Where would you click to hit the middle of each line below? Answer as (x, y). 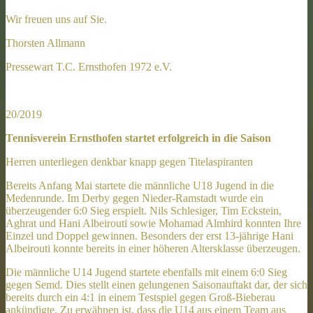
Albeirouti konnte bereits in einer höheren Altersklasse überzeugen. (153, 248)
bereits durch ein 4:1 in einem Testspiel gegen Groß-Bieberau (140, 297)
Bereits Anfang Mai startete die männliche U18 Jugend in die (140, 185)
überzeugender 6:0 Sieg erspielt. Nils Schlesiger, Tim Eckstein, (144, 210)
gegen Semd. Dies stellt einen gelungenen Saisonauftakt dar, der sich (156, 284)
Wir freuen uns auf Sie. (56, 19)
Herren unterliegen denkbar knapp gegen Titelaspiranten (129, 161)
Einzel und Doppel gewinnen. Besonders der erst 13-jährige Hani (150, 235)
